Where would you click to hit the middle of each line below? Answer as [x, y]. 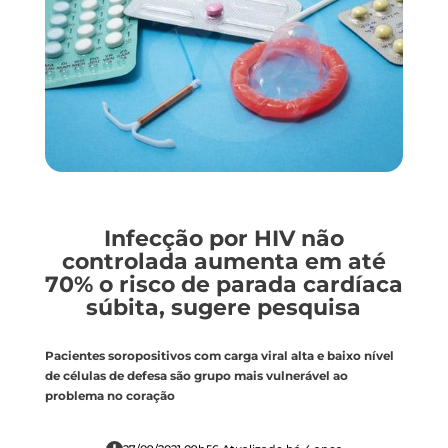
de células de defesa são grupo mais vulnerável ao [196, 375]
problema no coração [109, 395]
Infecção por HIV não [223, 238]
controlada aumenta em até [223, 261]
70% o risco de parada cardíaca [223, 284]
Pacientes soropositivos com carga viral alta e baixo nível [219, 355]
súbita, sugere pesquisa [224, 307]
